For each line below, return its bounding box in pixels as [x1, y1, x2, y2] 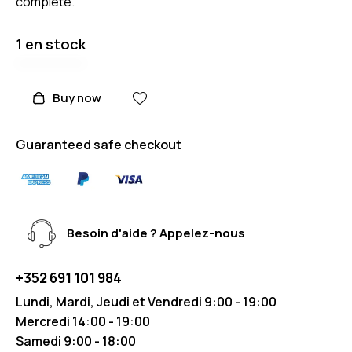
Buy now [52, 89, 101, 106]
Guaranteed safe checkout [16, 135, 181, 153]
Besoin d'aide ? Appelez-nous [67, 225, 245, 242]
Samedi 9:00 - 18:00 [16, 332, 136, 350]
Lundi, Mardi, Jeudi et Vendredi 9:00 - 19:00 [16, 292, 277, 310]
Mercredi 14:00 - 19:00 [16, 312, 150, 330]
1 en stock [16, 34, 86, 53]
